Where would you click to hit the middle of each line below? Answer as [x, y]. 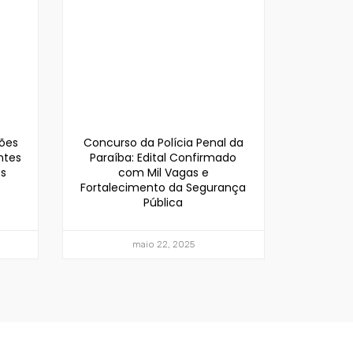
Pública [163, 202]
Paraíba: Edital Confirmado [163, 157]
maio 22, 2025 [163, 244]
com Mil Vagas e [163, 172]
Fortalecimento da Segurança [163, 187]
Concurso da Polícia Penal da [163, 142]
